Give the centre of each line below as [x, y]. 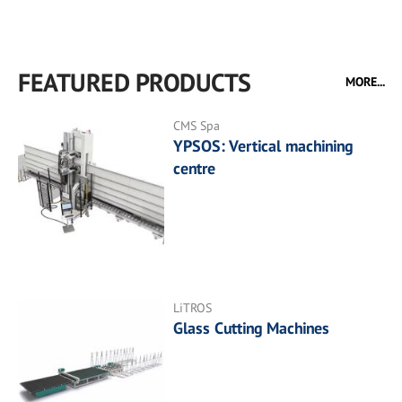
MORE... [365, 82]
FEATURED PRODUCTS [135, 82]
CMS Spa [197, 126]
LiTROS [193, 308]
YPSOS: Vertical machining [263, 146]
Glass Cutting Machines [252, 328]
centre [195, 168]
